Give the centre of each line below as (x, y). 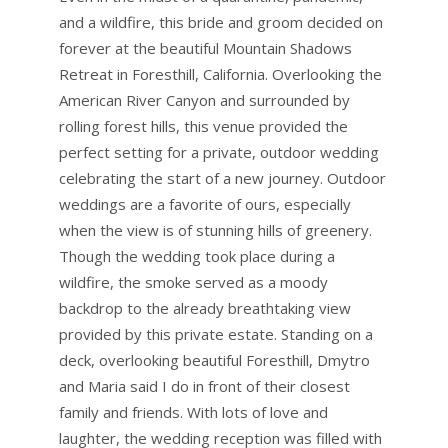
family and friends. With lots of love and (193, 412)
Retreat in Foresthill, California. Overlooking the (220, 74)
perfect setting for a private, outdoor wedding (219, 152)
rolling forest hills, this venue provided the (203, 126)
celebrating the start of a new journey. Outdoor (222, 178)
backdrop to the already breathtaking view (205, 308)
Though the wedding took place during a (197, 256)
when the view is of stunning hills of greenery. (215, 230)
